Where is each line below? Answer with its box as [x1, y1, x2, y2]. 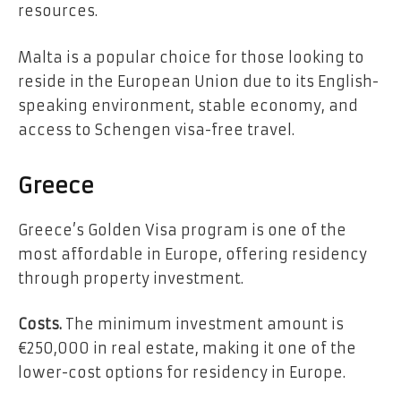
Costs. [18, 315, 65, 334]
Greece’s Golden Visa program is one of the [18, 220, 346, 239]
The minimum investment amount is [65, 315, 344, 334]
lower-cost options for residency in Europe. [18, 363, 346, 382]
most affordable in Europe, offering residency [18, 244, 367, 263]
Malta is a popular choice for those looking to [18, 47, 364, 66]
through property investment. [18, 269, 243, 287]
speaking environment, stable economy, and [18, 96, 358, 115]
